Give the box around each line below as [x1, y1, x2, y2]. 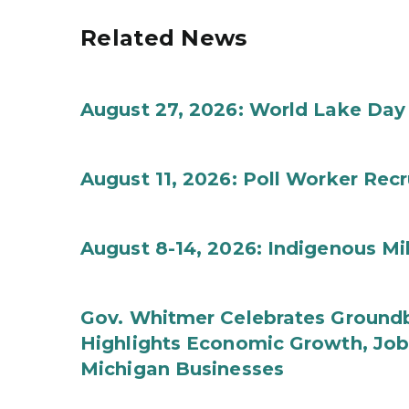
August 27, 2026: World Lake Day [80, 99, 406, 121]
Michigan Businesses [80, 358, 284, 380]
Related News [80, 25, 247, 51]
